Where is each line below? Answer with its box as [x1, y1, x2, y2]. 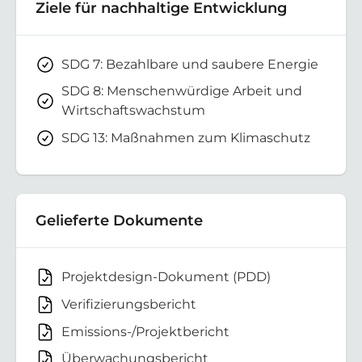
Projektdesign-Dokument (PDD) [61, 269, 271, 285]
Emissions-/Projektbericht [61, 323, 229, 339]
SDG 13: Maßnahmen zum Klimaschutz [61, 129, 310, 145]
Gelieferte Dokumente [36, 212, 203, 229]
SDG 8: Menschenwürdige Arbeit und [61, 83, 302, 99]
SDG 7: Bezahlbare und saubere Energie [61, 56, 318, 72]
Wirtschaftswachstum [61, 103, 205, 119]
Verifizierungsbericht [61, 296, 196, 312]
